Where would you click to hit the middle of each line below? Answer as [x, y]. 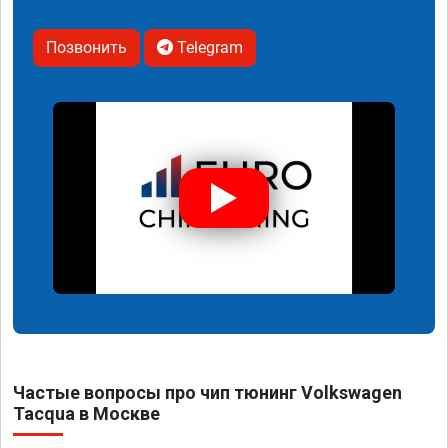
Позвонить [86, 47]
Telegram [208, 47]
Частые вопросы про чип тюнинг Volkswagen [207, 393]
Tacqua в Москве [86, 414]
